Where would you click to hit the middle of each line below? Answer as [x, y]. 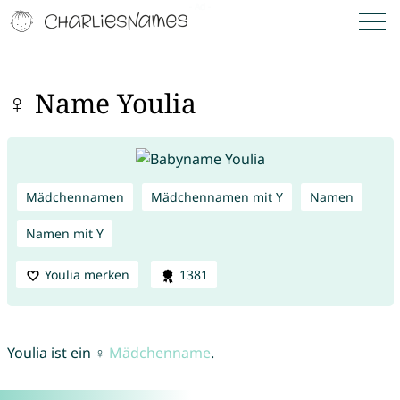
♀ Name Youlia [101, 104]
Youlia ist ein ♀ [58, 353]
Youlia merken [87, 274]
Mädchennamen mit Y [217, 196]
